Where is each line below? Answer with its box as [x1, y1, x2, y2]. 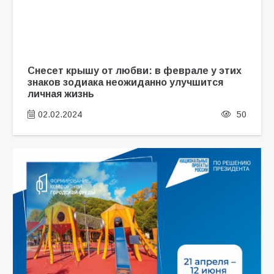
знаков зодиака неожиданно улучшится [27, 76, 223, 88]
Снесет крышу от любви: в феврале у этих [27, 65, 242, 76]
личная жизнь [27, 88, 94, 100]
